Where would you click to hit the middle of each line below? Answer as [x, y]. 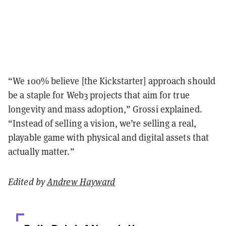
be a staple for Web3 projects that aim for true [99, 95]
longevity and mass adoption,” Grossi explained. [105, 109]
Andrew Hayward [81, 182]
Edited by [27, 182]
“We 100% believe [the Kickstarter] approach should [112, 81]
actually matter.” [41, 151]
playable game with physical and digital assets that [109, 137]
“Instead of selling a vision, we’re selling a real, [102, 123]
